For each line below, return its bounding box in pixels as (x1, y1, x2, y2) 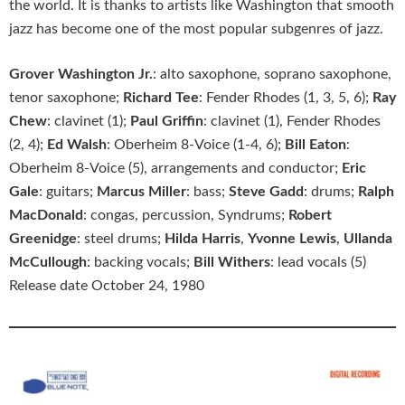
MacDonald (9, 207, 83, 222)
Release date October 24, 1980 (9, 278, 204, 293)
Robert (288, 207, 332, 222)
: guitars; (39, 184, 97, 199)
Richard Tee (123, 89, 199, 105)
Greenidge (9, 231, 77, 246)
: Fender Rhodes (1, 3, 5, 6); (199, 89, 372, 105)
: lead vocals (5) (270, 254, 366, 269)
